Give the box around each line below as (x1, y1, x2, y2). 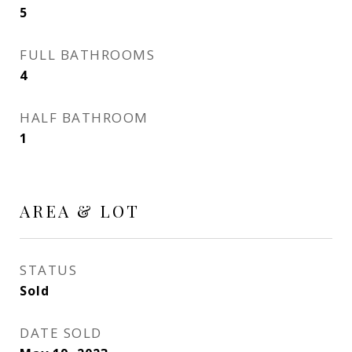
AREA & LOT (20, 200, 140, 222)
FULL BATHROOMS (20, 46, 155, 64)
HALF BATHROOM (20, 108, 148, 126)
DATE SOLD (20, 324, 102, 342)
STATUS (20, 261, 77, 279)
